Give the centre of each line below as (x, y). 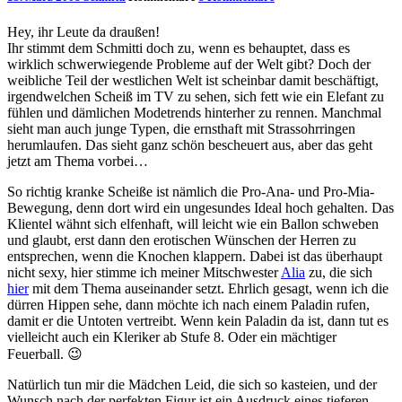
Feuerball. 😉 (45, 354)
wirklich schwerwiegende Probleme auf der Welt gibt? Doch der (189, 64)
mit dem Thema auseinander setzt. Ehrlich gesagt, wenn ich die (209, 288)
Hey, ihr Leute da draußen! (83, 31)
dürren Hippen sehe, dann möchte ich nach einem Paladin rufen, (188, 304)
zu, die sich (339, 272)
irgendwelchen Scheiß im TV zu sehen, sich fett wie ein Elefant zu (196, 96)
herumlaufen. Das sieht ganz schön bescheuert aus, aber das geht (190, 144)
